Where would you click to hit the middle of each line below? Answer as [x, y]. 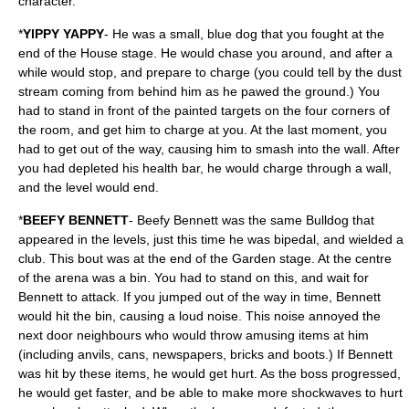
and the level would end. [89, 187]
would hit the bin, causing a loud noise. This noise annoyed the [199, 316]
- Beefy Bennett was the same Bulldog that [252, 220]
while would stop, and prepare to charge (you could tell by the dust [210, 72]
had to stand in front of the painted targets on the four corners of [204, 110]
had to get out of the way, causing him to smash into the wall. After [209, 149]
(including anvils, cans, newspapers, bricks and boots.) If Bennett [205, 354]
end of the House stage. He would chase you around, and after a [205, 53]
